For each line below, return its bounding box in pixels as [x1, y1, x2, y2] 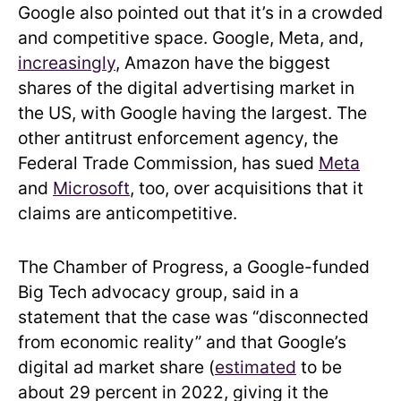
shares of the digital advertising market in [18, 76, 354, 98]
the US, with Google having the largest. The [18, 101, 367, 124]
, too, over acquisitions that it [130, 176, 363, 199]
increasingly [18, 51, 115, 73]
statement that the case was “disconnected [18, 305, 369, 328]
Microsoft [53, 176, 130, 199]
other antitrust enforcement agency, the [18, 126, 338, 149]
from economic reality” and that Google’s [18, 330, 346, 353]
